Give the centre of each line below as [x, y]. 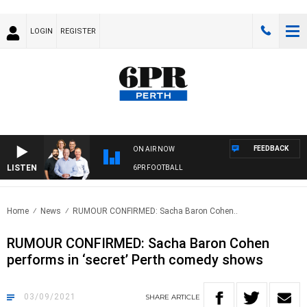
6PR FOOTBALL [158, 168]
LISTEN [22, 168]
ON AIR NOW [154, 149]
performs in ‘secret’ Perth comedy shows [135, 260]
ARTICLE [186, 297]
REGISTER [78, 31]
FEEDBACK [271, 149]
